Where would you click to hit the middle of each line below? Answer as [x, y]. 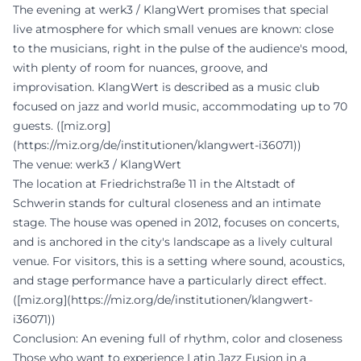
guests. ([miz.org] [62, 126]
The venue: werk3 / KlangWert [97, 165]
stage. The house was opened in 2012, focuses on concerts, [176, 223]
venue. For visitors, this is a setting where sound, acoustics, [179, 261]
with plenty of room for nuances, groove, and [140, 68]
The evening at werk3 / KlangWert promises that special [171, 10]
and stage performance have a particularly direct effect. [170, 281]
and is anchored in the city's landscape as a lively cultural [173, 242]
